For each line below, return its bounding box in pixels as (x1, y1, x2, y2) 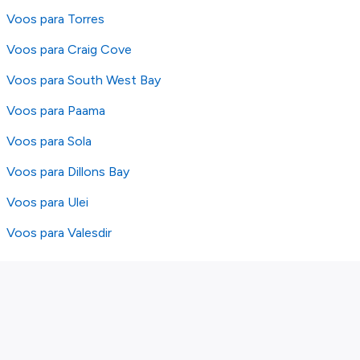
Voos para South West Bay (6, 72, 161, 88)
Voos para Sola (6, 133, 92, 149)
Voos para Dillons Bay (6, 164, 129, 179)
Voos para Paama (6, 103, 105, 118)
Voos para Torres (6, 11, 104, 27)
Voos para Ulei (6, 194, 88, 210)
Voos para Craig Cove (6, 42, 132, 57)
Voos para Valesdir (6, 225, 112, 240)
